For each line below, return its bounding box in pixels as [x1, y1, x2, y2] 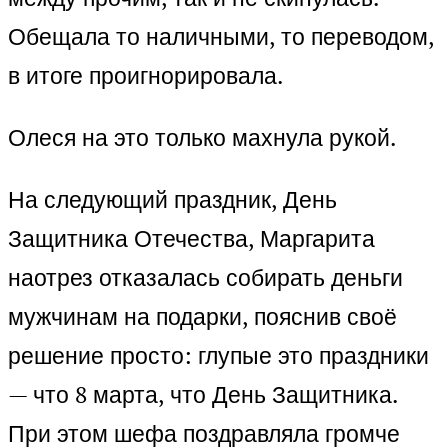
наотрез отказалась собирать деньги [8, 262, 403, 294]
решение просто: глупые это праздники [8, 340, 429, 372]
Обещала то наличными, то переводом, [8, 21, 434, 53]
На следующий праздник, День [8, 184, 337, 216]
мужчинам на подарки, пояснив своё [8, 301, 397, 333]
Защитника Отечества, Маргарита [8, 223, 375, 255]
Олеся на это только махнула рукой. [8, 122, 396, 154]
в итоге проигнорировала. [8, 60, 283, 92]
